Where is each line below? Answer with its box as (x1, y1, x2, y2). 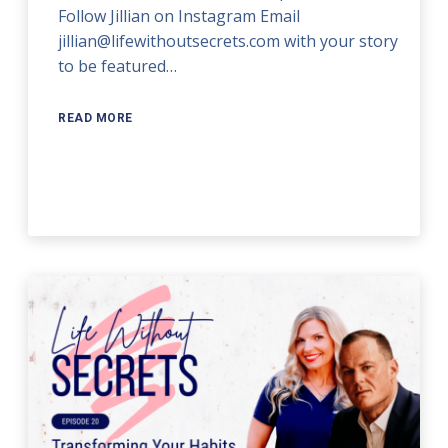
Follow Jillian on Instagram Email (58, 4, 301, 27)
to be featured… (58, 54, 178, 77)
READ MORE (58, 110, 133, 125)
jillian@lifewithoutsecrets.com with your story (58, 29, 399, 52)
